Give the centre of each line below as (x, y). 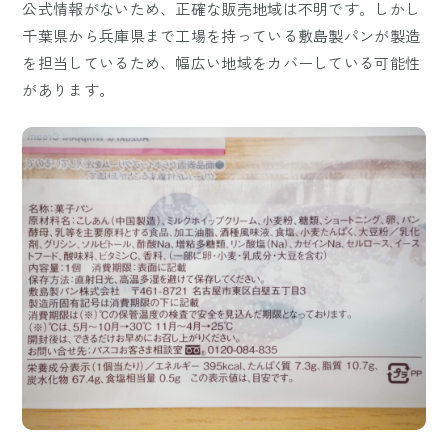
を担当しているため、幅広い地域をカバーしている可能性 (221, 63)
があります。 (68, 90)
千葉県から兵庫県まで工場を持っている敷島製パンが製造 (221, 36)
